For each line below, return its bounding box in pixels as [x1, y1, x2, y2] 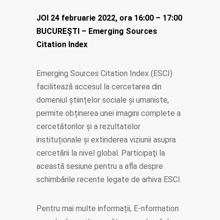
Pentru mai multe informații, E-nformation [36, 204, 179, 214]
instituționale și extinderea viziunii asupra [36, 135, 176, 145]
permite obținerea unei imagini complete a [36, 109, 181, 118]
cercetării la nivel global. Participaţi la [36, 148, 165, 158]
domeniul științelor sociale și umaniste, [36, 95, 169, 105]
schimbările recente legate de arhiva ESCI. [36, 175, 182, 185]
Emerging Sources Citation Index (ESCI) [36, 69, 172, 79]
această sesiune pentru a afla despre [36, 162, 163, 171]
